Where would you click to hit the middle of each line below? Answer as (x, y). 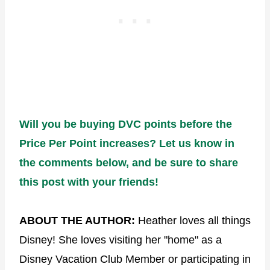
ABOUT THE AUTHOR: (79, 220)
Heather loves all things (194, 220)
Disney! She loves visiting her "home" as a (121, 240)
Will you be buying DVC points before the (126, 124)
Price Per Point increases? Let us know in (127, 143)
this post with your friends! (89, 182)
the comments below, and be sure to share (129, 162)
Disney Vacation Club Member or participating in (135, 259)
